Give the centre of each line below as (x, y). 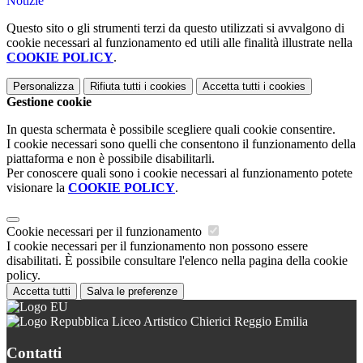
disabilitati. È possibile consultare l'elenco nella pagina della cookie (177, 261)
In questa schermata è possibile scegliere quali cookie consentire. (171, 130)
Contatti (34, 352)
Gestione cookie (49, 102)
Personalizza (43, 87)
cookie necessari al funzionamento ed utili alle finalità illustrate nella (179, 43)
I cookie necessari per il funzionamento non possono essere (157, 246)
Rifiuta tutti (115, 87)
